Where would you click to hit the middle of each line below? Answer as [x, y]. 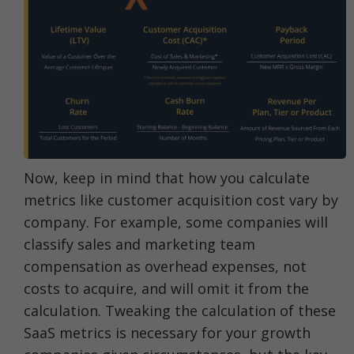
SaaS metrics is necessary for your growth [167, 332]
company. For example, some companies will [176, 222]
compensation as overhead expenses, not [165, 266]
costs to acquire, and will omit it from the [166, 288]
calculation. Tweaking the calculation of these [180, 310]
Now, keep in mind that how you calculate [167, 177]
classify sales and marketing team [139, 244]
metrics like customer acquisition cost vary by [181, 200]
